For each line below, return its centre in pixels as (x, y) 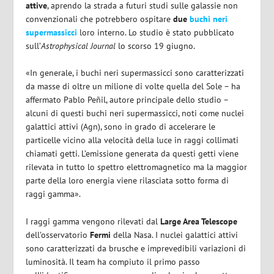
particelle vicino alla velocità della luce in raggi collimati (132, 140)
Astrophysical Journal (79, 46)
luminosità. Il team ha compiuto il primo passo (113, 261)
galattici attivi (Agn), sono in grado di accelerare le (121, 127)
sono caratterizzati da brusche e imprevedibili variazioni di (136, 248)
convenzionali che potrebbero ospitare (100, 19)
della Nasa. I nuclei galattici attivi (175, 235)
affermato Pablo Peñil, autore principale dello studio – (127, 100)
